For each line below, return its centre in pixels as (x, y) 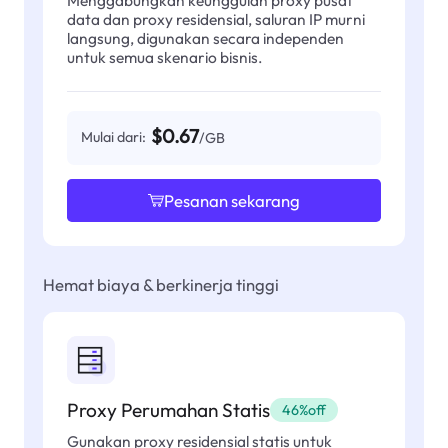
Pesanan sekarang (232, 200)
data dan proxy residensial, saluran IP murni (215, 18)
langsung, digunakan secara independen (205, 37)
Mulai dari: (114, 137)
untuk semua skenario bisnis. (164, 56)
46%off (303, 409)
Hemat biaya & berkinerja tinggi (161, 285)
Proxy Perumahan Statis (168, 409)
